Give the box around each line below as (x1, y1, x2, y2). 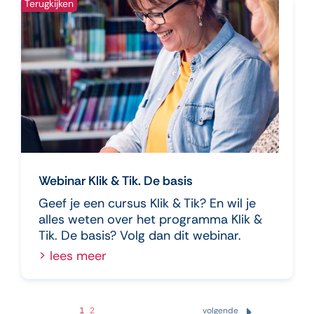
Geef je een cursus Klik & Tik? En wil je (39, 194, 256, 212)
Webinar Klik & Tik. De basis (39, 172, 193, 189)
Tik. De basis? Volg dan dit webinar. (39, 226, 241, 244)
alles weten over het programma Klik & (39, 210, 262, 228)
